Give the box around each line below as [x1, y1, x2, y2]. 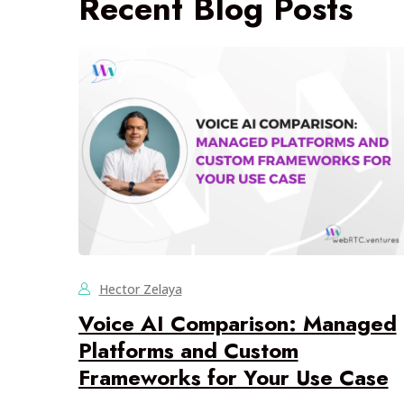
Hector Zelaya [98, 280, 182, 298]
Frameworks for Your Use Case [78, 362, 389, 394]
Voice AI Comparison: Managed [78, 308, 397, 340]
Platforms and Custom [78, 335, 298, 367]
